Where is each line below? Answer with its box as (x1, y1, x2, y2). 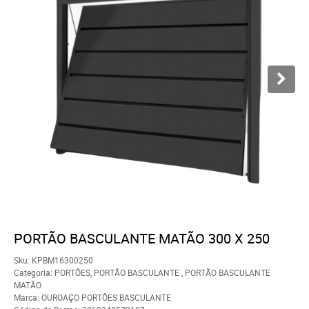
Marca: (14, 291, 41, 303)
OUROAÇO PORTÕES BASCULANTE (41, 291, 171, 303)
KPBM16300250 (32, 254, 93, 266)
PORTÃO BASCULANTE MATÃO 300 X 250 (14, 228, 270, 248)
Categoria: (14, 266, 52, 278)
